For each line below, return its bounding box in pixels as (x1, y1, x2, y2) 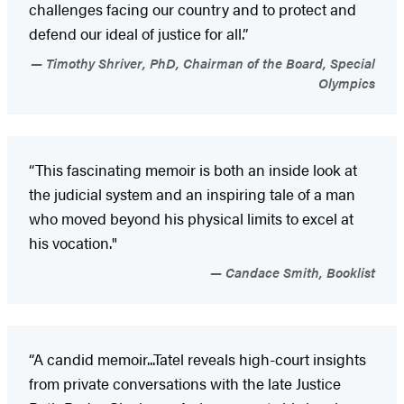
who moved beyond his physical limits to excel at (29, 207, 353, 229)
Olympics (318, 72, 375, 92)
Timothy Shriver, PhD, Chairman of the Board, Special (42, 52, 375, 72)
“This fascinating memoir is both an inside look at (29, 158, 357, 180)
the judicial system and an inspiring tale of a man (29, 182, 355, 205)
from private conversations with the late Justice (29, 372, 341, 394)
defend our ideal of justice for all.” (29, 22, 248, 44)
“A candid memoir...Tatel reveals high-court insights (29, 347, 366, 370)
